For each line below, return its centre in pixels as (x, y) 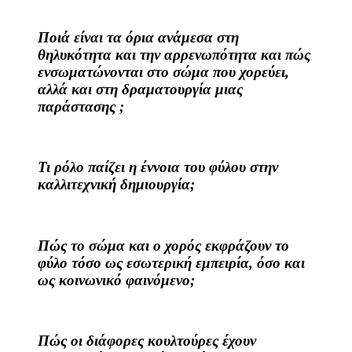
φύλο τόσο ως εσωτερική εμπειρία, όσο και (171, 262)
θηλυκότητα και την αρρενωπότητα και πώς (174, 54)
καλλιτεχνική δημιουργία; (116, 185)
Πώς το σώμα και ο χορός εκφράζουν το (163, 245)
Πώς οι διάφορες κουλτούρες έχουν (147, 341)
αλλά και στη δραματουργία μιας (140, 89)
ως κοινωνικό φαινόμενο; (116, 280)
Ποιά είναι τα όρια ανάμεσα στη (138, 37)
